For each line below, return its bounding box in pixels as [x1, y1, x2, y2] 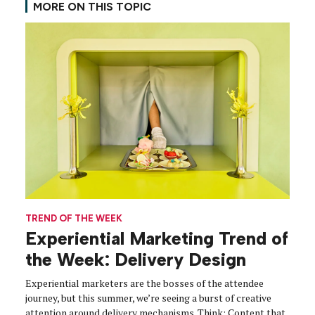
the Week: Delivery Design [25, 248, 246, 270]
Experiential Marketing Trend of [25, 227, 288, 249]
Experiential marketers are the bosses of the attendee [25, 276, 264, 290]
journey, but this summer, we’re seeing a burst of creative [25, 290, 271, 304]
